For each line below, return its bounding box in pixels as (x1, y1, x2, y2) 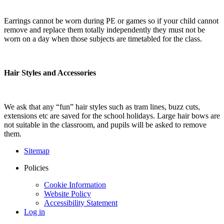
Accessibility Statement (44, 198, 117, 207)
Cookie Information (44, 180, 106, 189)
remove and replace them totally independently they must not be (4, 25, 205, 34)
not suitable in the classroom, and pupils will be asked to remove (4, 120, 206, 129)
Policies (24, 163, 48, 172)
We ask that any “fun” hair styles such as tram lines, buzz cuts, (4, 102, 200, 111)
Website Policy (44, 189, 91, 198)
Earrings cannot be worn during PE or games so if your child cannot (4, 16, 218, 25)
